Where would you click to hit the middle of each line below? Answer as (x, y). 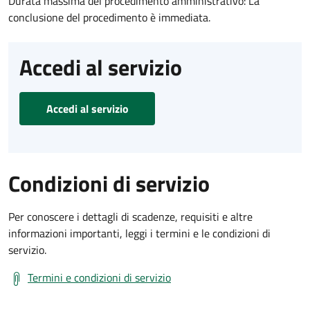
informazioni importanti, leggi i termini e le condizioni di (139, 233)
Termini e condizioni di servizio (99, 277)
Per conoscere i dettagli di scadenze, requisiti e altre (130, 216)
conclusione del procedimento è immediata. (109, 17)
